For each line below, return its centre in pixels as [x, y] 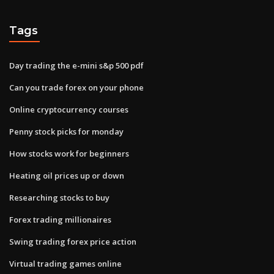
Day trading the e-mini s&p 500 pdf [76, 65]
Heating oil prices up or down [67, 175]
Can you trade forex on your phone [76, 87]
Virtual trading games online [65, 263]
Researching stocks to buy [59, 197]
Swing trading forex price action [73, 241]
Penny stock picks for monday [66, 131]
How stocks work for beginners [69, 153]
